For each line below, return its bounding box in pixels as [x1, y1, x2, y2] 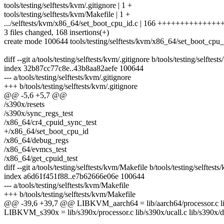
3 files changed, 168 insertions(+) [4, 28, 109, 37]
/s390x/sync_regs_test [4, 109, 73, 118]
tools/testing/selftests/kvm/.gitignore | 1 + [4, 1, 132, 10]
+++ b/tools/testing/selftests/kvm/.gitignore [4, 82, 137, 91]
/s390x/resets [4, 100, 44, 109]
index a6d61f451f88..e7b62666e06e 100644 [4, 172, 144, 181]
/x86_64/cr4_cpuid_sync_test [4, 118, 96, 127]
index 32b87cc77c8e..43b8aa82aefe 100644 [4, 64, 143, 73]
